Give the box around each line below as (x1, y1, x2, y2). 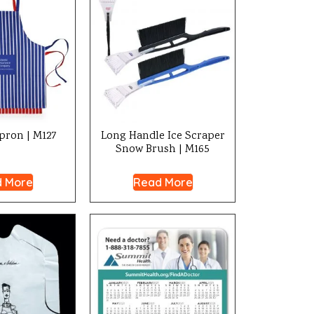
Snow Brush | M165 (116, 142, 210, 158)
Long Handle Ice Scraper (100, 128, 225, 144)
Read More (132, 175, 193, 189)
